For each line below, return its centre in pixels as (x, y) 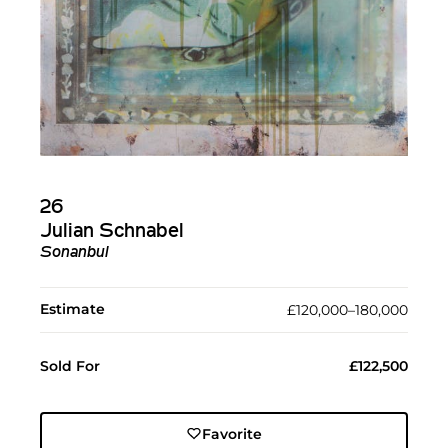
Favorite (231, 433)
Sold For (70, 365)
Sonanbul (74, 252)
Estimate (72, 308)
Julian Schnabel (112, 231)
